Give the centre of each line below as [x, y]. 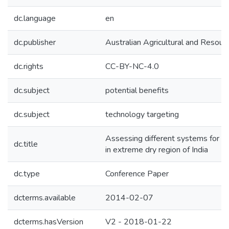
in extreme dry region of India [157, 150]
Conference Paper [137, 174]
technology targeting [142, 114]
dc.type [27, 174]
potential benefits [137, 90]
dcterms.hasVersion [49, 222]
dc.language [35, 18]
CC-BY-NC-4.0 [132, 66]
